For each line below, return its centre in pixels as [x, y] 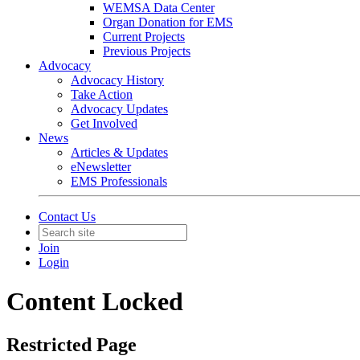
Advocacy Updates [119, 109]
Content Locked [95, 302]
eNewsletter [101, 167]
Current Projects [144, 37]
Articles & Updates [119, 152]
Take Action [102, 94]
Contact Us [67, 217]
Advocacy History [117, 80]
